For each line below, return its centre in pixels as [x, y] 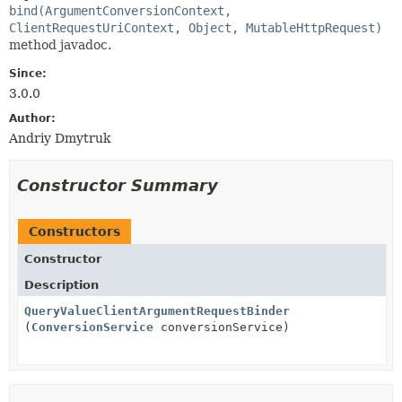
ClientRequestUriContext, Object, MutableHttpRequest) [196, 27]
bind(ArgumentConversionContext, [120, 10]
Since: [28, 73]
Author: [32, 118]
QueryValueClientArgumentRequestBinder [157, 310]
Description [61, 284]
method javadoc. [60, 44]
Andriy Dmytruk [60, 138]
